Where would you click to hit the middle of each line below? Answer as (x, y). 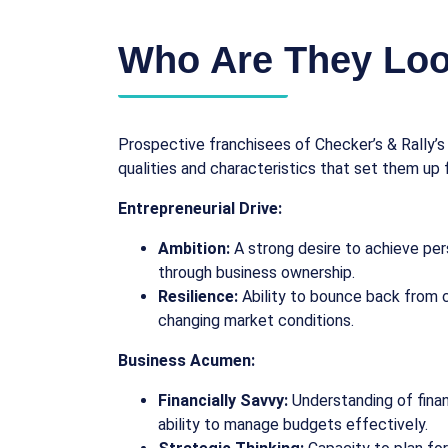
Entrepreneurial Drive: (200, 208)
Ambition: (194, 248)
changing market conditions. (256, 320)
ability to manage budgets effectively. (293, 424)
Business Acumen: (186, 360)
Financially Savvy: (223, 400)
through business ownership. (256, 272)
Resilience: (198, 296)
